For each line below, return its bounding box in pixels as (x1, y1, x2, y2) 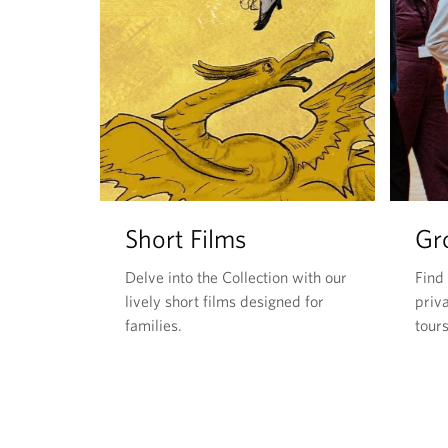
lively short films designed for (125, 292, 324, 311)
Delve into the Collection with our (125, 268, 347, 287)
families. (125, 316, 182, 335)
